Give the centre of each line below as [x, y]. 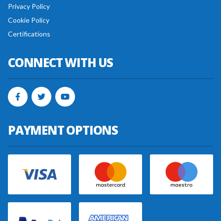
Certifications [29, 34]
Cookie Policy [29, 20]
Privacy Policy [29, 6]
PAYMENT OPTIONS [63, 130]
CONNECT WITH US [60, 62]
